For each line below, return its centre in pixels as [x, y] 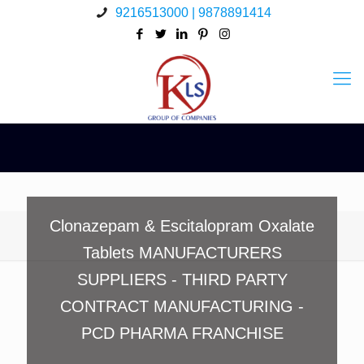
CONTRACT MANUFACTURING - [182, 306]
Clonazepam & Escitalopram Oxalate [182, 226]
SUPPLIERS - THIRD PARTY [182, 279]
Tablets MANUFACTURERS [182, 253]
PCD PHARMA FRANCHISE [182, 333]
